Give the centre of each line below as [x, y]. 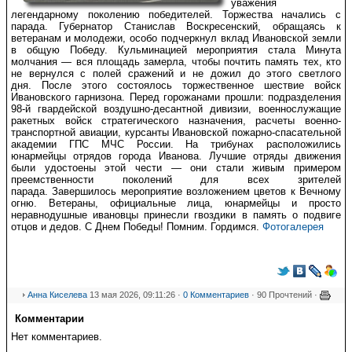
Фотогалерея [293, 226]
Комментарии [49, 319]
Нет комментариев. [57, 337]
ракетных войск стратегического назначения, [128, 120]
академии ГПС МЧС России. [92, 144]
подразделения [302, 97]
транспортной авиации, [66, 132]
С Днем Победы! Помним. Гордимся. [172, 226]
